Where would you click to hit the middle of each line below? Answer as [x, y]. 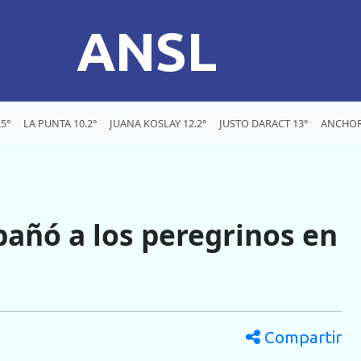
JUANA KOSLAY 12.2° [158, 123]
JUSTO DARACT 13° [263, 123]
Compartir [301, 338]
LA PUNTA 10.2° [60, 123]
